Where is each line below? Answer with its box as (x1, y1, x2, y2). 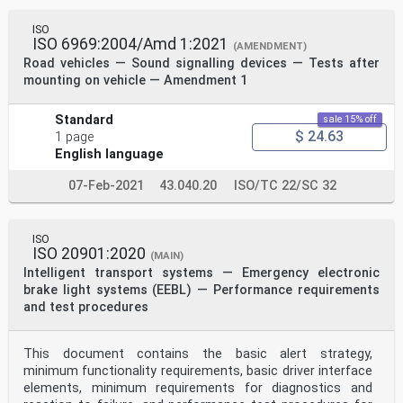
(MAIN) (150, 249, 184, 262)
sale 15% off (323, 112, 377, 125)
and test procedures (23, 299, 148, 315)
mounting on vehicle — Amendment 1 (23, 72, 247, 88)
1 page (55, 129, 94, 145)
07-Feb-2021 (67, 177, 144, 193)
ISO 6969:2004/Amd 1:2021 (32, 34, 228, 53)
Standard (55, 112, 114, 128)
